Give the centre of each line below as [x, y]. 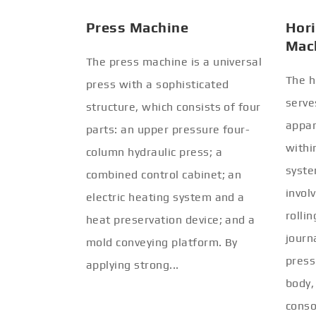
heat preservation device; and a [171, 220]
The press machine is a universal [174, 62]
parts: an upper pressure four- [168, 129]
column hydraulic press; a [154, 152]
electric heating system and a [165, 197]
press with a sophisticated [158, 84]
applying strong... [133, 265]
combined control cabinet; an [164, 175]
